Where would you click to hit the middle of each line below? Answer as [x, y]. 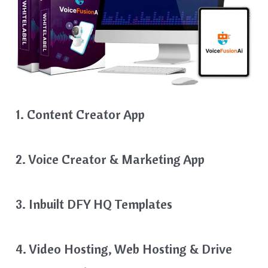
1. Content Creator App [80, 114]
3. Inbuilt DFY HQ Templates [94, 204]
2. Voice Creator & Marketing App [110, 159]
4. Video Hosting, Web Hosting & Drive [124, 249]
